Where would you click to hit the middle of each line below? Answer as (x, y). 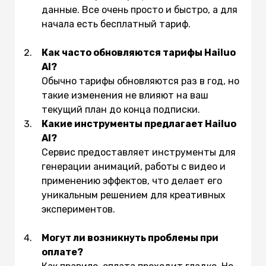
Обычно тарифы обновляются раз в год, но (140, 81)
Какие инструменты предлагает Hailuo (139, 124)
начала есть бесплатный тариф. (126, 24)
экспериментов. (88, 210)
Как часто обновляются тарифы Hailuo (139, 53)
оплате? (62, 252)
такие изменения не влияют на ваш (125, 96)
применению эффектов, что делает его (132, 181)
